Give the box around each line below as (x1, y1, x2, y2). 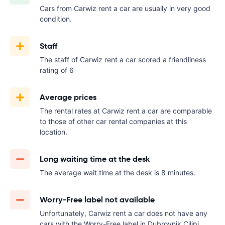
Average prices (40, 92, 96, 102)
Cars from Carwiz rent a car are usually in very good (40, 4, 210, 13)
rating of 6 (40, 66, 74, 74)
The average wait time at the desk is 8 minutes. (40, 168, 195, 177)
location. (40, 128, 67, 136)
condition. (40, 15, 72, 23)
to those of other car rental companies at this (40, 117, 187, 126)
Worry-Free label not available (40, 194, 155, 205)
